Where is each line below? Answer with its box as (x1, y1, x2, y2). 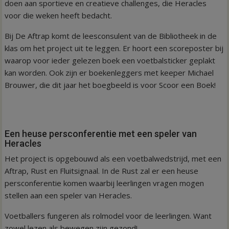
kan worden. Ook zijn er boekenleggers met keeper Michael (5, 67, 214, 78)
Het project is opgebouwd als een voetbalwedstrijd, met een (5, 153, 222, 164)
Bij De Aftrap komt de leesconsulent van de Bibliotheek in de (5, 30, 217, 41)
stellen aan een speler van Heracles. (5, 190, 132, 200)
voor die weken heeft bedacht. (5, 10, 112, 20)
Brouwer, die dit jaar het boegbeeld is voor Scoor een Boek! (5, 79, 216, 90)
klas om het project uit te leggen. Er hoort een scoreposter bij (5, 42, 224, 53)
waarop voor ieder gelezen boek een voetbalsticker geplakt (5, 55, 216, 65)
